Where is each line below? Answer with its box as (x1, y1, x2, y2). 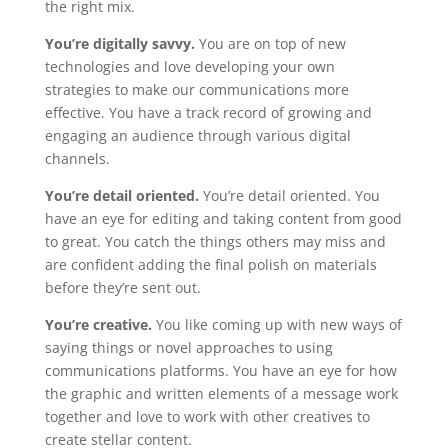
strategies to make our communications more (44, 80, 349, 99)
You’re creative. (44, 315, 152, 334)
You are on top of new (194, 34, 346, 53)
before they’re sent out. (44, 278, 201, 297)
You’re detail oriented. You (198, 186, 380, 205)
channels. (44, 149, 110, 168)
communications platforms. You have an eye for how (44, 361, 397, 380)
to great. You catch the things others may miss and (44, 232, 386, 251)
